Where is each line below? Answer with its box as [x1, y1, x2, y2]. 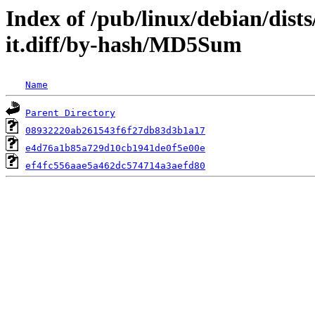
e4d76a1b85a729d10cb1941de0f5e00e [25, 143, 205, 154]
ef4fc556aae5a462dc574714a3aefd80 [25, 160, 205, 172]
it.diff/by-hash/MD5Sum [6, 32, 242, 57]
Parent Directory [25, 108, 115, 119]
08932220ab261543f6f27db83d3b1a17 [25, 125, 205, 136]
